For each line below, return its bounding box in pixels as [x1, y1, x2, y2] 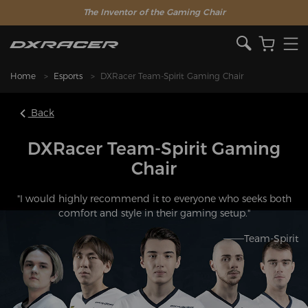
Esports [54, 71, 82, 82]
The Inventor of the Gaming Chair [82, 7, 225, 17]
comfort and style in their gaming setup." [58, 206, 250, 219]
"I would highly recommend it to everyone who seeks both [16, 192, 291, 205]
